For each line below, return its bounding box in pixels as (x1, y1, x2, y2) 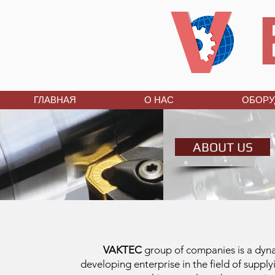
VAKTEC (103, 244, 144, 256)
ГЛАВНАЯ (34, 95, 76, 105)
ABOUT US (192, 139, 253, 155)
